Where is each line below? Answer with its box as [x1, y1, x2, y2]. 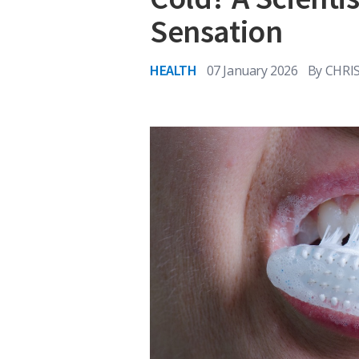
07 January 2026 [206, 61, 298, 79]
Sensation [150, 11, 283, 51]
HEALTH [150, 61, 197, 79]
